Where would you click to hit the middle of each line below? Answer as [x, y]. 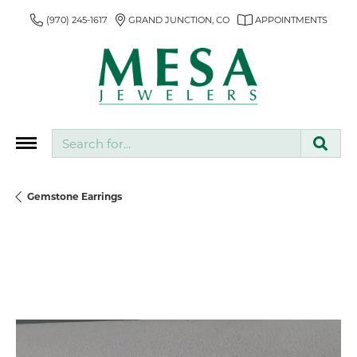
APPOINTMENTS [291, 20]
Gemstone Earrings [75, 196]
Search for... [79, 134]
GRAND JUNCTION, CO [178, 20]
